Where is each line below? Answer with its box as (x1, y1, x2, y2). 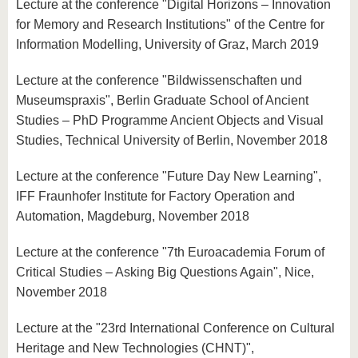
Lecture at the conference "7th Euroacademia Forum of (16, 245, 324, 259)
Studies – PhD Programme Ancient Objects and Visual (16, 113, 324, 127)
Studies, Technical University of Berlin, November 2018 (16, 133, 328, 147)
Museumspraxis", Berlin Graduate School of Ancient (16, 93, 308, 107)
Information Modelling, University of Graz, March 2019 (16, 38, 319, 51)
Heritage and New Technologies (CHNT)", (16, 341, 254, 355)
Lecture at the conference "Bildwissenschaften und (16, 74, 302, 87)
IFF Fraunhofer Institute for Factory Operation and (16, 189, 295, 203)
